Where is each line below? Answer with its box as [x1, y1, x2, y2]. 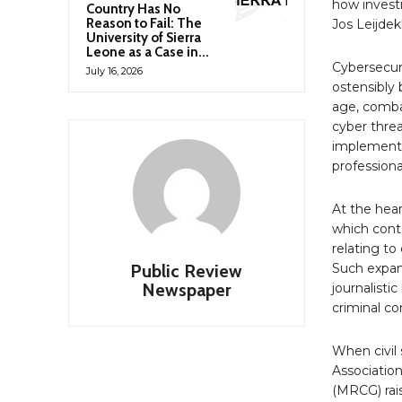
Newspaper [141, 278, 232, 301]
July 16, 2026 [86, 64, 143, 77]
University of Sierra [86, 29, 201, 46]
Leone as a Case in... [86, 43, 209, 60]
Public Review [130, 259, 243, 282]
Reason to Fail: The [86, 14, 202, 31]
